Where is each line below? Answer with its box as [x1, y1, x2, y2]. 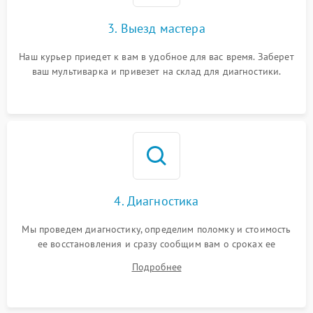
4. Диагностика [114, 193, 199, 209]
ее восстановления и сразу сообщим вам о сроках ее [37, 238, 276, 250]
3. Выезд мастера [108, 20, 205, 36]
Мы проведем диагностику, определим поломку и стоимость [22, 223, 291, 235]
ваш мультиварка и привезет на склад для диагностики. [31, 65, 282, 78]
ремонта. [136, 252, 177, 265]
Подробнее [131, 261, 182, 273]
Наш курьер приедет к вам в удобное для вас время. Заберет [19, 50, 294, 63]
